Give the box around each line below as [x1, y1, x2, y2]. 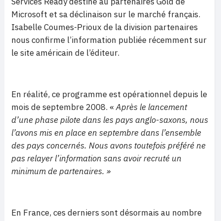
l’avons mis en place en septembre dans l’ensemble [11, 127, 201, 138]
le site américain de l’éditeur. [11, 47, 119, 58]
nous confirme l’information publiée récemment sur [11, 35, 207, 45]
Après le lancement [114, 102, 187, 112]
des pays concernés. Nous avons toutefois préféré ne [11, 140, 206, 151]
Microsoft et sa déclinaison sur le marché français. [11, 9, 200, 20]
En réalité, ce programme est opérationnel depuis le [11, 89, 207, 100]
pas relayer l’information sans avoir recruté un [11, 153, 182, 164]
